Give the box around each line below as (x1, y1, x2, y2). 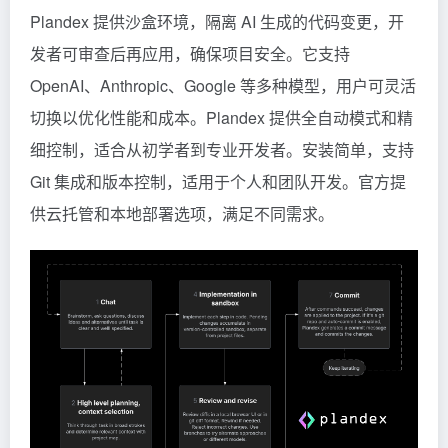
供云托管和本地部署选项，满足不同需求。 (30, 201, 334, 225)
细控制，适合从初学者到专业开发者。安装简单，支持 (30, 137, 414, 161)
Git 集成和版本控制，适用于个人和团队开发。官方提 (30, 169, 406, 193)
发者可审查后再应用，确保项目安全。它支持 (30, 41, 350, 65)
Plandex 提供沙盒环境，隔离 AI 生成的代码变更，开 (30, 9, 404, 33)
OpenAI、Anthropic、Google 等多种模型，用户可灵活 (30, 73, 416, 97)
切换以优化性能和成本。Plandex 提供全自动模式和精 (30, 105, 413, 129)
